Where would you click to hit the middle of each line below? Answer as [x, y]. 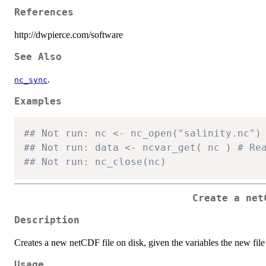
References [44, 12]
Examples [38, 101]
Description [47, 220]
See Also [38, 57]
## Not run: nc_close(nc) [95, 162]
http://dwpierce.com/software [69, 34]
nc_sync [31, 80]
